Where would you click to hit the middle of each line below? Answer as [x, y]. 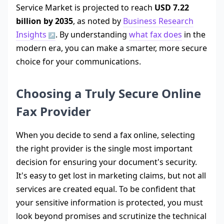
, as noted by [98, 21]
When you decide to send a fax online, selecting [105, 135]
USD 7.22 [172, 8]
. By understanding [92, 35]
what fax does [155, 35]
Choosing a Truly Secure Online [108, 93]
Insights [31, 35]
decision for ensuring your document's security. [106, 162]
